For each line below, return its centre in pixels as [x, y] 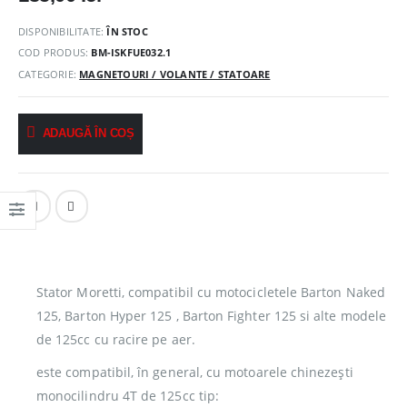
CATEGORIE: [49, 74]
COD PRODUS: [55, 53]
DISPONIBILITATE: [63, 31]
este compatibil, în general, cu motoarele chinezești [195, 372]
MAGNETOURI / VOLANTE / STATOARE [175, 74]
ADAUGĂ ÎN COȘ [88, 134]
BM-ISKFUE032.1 [131, 53]
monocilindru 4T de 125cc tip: [128, 395]
